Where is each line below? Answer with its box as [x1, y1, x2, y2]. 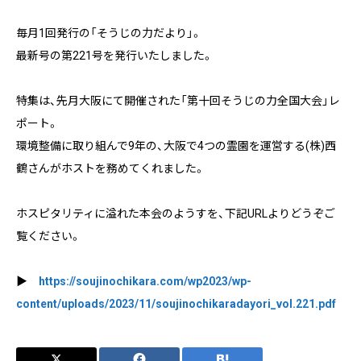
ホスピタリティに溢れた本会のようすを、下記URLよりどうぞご [16, 206, 335, 220]
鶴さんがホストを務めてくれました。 [16, 161, 205, 175]
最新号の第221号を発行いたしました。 [16, 48, 214, 62]
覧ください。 [16, 229, 81, 243]
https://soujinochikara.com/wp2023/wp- [39, 274, 251, 288]
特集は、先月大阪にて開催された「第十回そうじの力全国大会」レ [16, 93, 340, 107]
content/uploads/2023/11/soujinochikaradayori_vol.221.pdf [16, 297, 336, 310]
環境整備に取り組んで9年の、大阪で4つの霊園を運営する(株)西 [16, 139, 336, 152]
